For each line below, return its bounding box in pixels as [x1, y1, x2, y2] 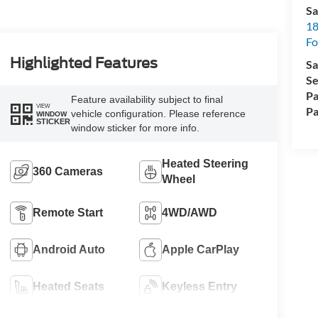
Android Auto [32, 243, 105, 256]
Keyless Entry [162, 280, 238, 293]
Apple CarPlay [162, 243, 240, 256]
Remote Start [32, 207, 103, 219]
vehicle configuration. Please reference [70, 108, 246, 120]
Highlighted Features [9, 55, 158, 72]
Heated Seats [32, 280, 104, 293]
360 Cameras [32, 165, 103, 178]
